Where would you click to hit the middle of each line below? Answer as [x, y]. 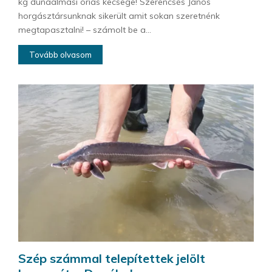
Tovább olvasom [60, 54]
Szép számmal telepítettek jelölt [112, 258]
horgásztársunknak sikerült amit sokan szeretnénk [119, 15]
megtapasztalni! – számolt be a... [85, 29]
